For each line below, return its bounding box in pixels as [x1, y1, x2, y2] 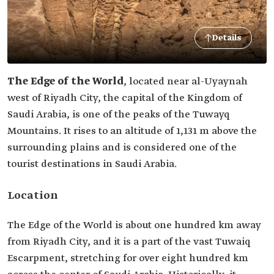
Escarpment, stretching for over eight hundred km [7, 252, 248, 265]
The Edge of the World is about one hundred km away [7, 219, 261, 232]
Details [212, 32, 242, 43]
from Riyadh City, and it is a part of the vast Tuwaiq [7, 235, 250, 248]
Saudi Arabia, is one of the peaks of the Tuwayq [7, 108, 229, 121]
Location [7, 188, 58, 203]
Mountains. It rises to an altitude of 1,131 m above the [7, 125, 257, 138]
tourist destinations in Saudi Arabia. [7, 158, 177, 171]
